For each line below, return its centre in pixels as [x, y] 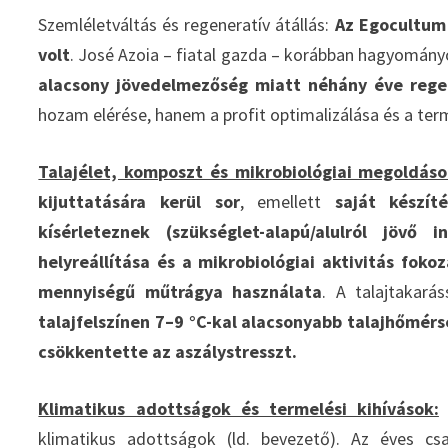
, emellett [287, 201]
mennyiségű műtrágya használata [180, 291]
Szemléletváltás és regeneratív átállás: [186, 24]
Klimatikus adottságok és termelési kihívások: [238, 408]
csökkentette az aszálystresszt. [168, 351]
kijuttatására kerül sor [139, 201]
